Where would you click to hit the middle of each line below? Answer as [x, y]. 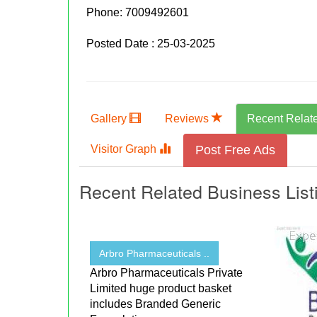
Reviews [189, 119]
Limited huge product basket [161, 289]
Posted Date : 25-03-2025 [151, 44]
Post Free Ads [236, 150]
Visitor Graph [125, 149]
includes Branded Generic [156, 304]
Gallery [110, 119]
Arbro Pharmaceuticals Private [167, 273]
